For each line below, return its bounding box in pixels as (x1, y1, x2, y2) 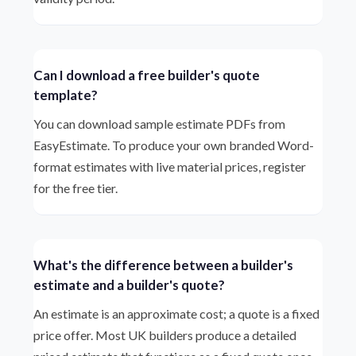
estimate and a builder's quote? (33, 277, 226, 293)
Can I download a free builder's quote (33, 67, 261, 83)
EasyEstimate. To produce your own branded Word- (33, 137, 315, 153)
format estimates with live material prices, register (33, 159, 307, 174)
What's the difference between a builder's (33, 257, 294, 273)
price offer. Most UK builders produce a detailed (33, 327, 297, 342)
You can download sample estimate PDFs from (33, 116, 286, 131)
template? (33, 87, 99, 103)
